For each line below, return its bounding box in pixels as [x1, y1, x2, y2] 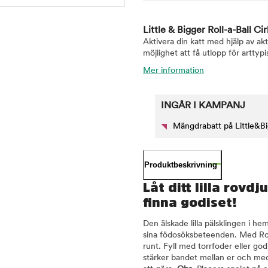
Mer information [143, 66, 204, 75]
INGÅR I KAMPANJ [161, 101, 245, 111]
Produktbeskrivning [144, 160, 217, 169]
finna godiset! [143, 196, 237, 209]
